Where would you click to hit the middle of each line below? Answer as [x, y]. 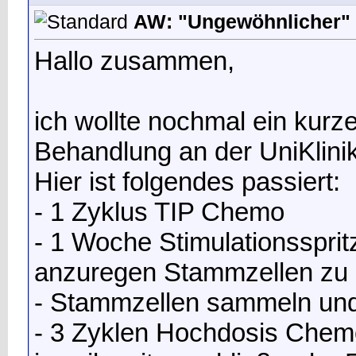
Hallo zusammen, [134, 60]
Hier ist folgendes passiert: [187, 181]
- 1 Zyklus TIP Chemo [159, 211]
